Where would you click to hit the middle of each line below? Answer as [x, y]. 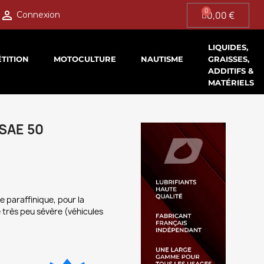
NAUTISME [162, 59]
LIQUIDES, [228, 47]
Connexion [38, 15]
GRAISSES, [228, 59]
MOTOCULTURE [85, 59]
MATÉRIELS [231, 82]
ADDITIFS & [230, 71]
